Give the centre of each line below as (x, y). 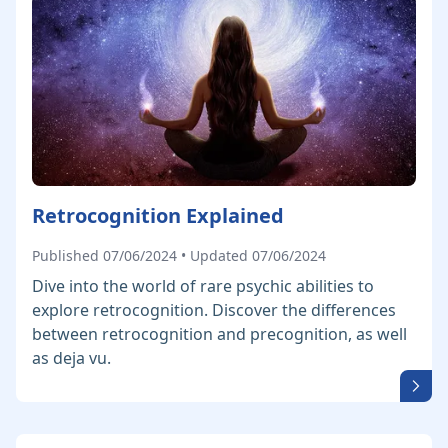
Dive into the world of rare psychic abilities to (203, 286)
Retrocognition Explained (158, 215)
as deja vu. (71, 358)
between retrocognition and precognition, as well (219, 334)
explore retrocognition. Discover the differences (214, 310)
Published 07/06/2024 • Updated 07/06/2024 (179, 255)
